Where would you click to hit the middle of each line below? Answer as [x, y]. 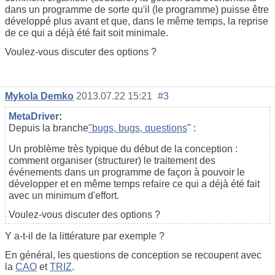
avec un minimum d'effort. [64, 195]
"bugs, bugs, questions [138, 128]
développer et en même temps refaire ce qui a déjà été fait [134, 184]
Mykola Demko [39, 96]
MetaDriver [34, 116]
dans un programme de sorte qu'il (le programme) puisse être [137, 9]
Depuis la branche [48, 128]
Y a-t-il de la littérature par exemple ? [85, 236]
